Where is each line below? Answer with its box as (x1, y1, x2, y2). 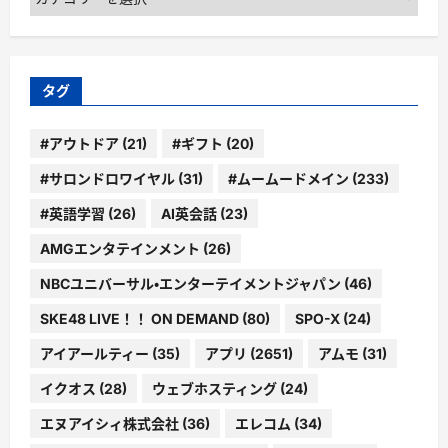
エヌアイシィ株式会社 (40, 414, 179, 432)
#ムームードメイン (228, 169, 349, 187)
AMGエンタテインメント (40, 239, 200, 257)
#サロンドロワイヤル (40, 169, 175, 187)
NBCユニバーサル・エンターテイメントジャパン (40, 274, 341, 292)
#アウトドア (40, 134, 119, 152)
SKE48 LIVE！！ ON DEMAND (40, 309, 239, 327)
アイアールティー (40, 344, 149, 362)
